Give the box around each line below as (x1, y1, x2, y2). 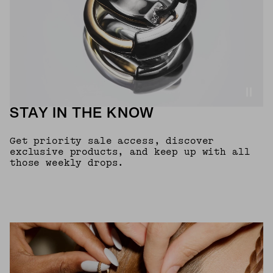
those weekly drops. (10, 157, 124, 169)
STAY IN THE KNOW (10, 107, 155, 121)
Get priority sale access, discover (10, 135, 214, 147)
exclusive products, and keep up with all (10, 146, 250, 158)
